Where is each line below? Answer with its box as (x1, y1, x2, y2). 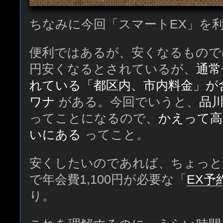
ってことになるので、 (29, 111, 158, 125)
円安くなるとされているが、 (29, 62, 196, 76)
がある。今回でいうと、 (55, 95, 199, 109)
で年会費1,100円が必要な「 (29, 172, 187, 187)
